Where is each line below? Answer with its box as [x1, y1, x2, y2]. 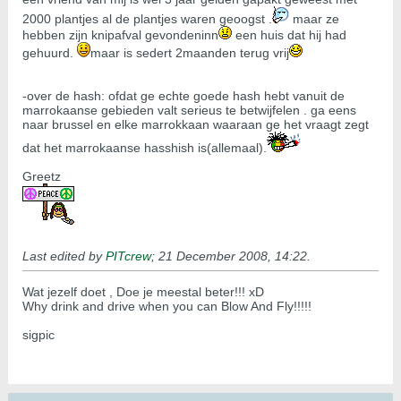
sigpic [22, 328, 55, 343]
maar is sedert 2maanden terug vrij [90, 46, 289, 61]
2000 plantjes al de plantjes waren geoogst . [22, 12, 272, 27]
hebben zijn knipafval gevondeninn [22, 28, 218, 43]
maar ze [289, 12, 339, 27]
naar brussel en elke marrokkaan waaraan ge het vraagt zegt [22, 117, 369, 132]
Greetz [22, 169, 61, 184]
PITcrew [106, 249, 151, 264]
